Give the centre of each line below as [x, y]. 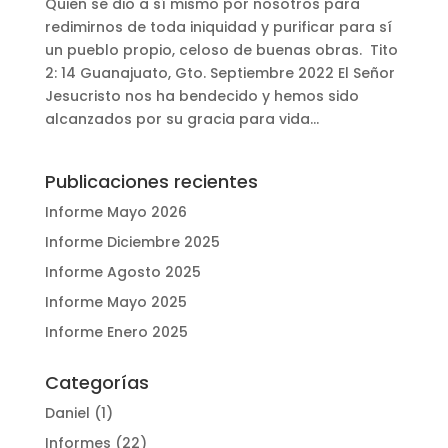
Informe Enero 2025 [116, 331]
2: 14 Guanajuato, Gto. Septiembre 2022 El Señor [219, 72]
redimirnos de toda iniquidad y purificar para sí [218, 26]
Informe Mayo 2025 [115, 301]
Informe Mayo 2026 [115, 211]
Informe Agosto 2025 [122, 271]
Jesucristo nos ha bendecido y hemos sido [201, 95]
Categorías [96, 382]
